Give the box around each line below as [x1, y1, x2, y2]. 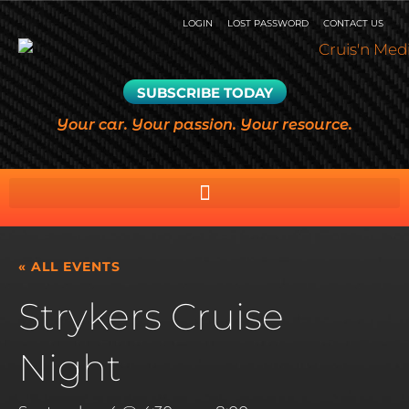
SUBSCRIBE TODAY [136, 84, 273, 102]
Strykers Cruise [18, 294, 284, 340]
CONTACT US [323, 17, 383, 29]
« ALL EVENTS [18, 258, 121, 276]
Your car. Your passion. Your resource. [57, 116, 352, 134]
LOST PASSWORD [227, 17, 309, 29]
